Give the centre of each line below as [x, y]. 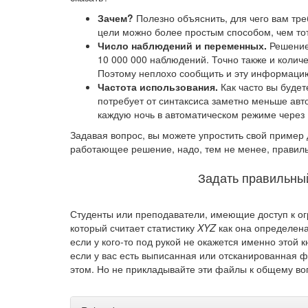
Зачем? [115, 18]
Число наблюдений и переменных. [182, 45]
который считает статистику [134, 228]
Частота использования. [158, 87]
